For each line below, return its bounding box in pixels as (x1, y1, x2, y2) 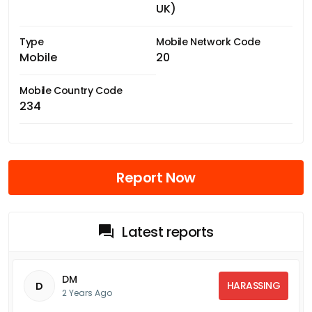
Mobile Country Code (19, 83, 123, 97)
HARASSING (226, 278, 281, 292)
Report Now (116, 167, 196, 187)
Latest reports (122, 221, 214, 242)
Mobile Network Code (156, 34, 260, 49)
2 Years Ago (62, 286, 112, 299)
